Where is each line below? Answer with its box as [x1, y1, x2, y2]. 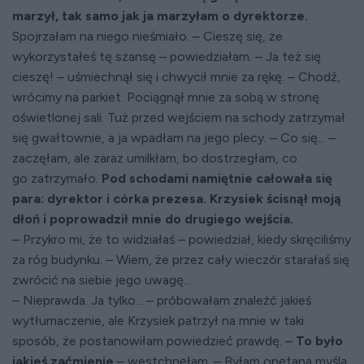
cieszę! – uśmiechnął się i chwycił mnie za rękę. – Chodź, [12, 69, 340, 85]
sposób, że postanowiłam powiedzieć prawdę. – [12, 333, 296, 349]
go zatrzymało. [12, 171, 102, 187]
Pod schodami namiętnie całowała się [102, 171, 332, 187]
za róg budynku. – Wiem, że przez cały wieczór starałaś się [12, 252, 349, 268]
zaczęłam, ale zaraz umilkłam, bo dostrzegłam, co [12, 150, 297, 167]
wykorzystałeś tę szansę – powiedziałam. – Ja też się [12, 49, 321, 65]
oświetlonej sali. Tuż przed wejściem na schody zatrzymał [12, 110, 345, 126]
